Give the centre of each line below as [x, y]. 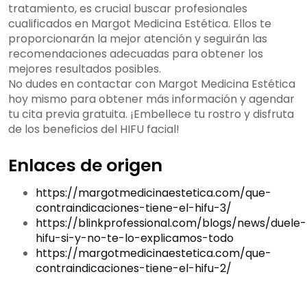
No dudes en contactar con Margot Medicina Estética [152, 84]
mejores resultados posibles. [85, 69]
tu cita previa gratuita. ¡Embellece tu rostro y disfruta [151, 114]
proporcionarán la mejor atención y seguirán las [138, 39]
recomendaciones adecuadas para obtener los [136, 54]
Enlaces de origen [85, 166]
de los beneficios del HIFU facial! [94, 130]
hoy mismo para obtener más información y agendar [151, 99]
